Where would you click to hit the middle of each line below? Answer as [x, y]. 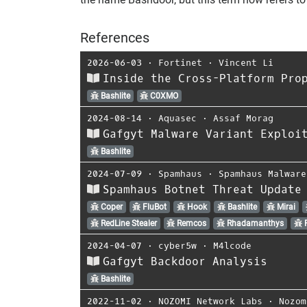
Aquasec [177, 118]
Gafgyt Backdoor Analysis [185, 261]
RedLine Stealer [127, 223]
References [115, 37]
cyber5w [177, 245]
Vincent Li [246, 62]
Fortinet [180, 62]
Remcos [191, 223]
